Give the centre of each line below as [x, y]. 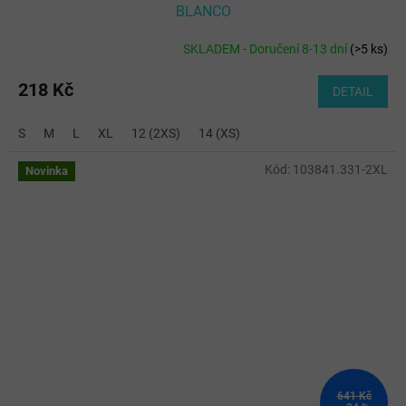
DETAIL [353, 92]
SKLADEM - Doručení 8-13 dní [266, 48]
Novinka [47, 171]
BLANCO [203, 12]
